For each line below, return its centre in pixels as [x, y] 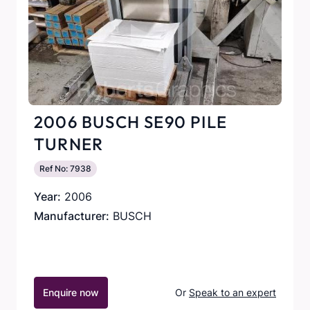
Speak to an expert [232, 292]
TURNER [69, 144]
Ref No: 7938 [65, 168]
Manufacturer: [72, 216]
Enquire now [71, 292]
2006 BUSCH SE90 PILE [130, 122]
